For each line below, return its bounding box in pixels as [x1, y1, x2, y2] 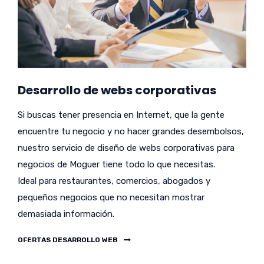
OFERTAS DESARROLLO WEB [18, 235, 118, 244]
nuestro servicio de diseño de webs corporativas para [18, 142, 235, 153]
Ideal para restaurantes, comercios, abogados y [18, 175, 210, 186]
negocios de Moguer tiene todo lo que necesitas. [18, 159, 215, 170]
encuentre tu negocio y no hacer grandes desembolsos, [18, 126, 244, 137]
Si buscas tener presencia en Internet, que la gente [18, 109, 225, 120]
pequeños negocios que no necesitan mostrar [18, 192, 204, 203]
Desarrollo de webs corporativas [18, 81, 216, 98]
